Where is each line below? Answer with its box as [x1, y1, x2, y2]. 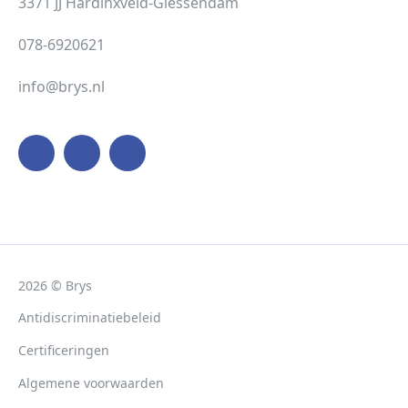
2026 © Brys [18, 277, 92, 294]
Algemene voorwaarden [18, 374, 164, 392]
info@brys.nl [18, 76, 105, 97]
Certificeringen [18, 342, 109, 359]
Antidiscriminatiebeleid [18, 309, 161, 326]
